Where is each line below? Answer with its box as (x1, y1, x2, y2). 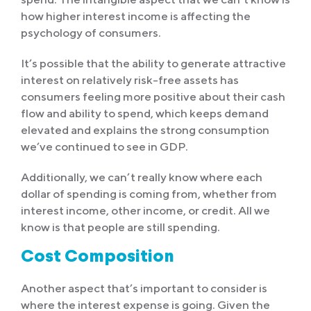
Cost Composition (21, 249, 174, 267)
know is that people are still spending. (21, 220, 220, 235)
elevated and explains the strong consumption (21, 123, 269, 137)
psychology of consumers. (21, 26, 161, 40)
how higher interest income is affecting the (21, 9, 251, 24)
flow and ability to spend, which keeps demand (21, 106, 269, 121)
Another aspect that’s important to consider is (21, 281, 267, 296)
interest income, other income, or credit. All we (21, 203, 270, 218)
